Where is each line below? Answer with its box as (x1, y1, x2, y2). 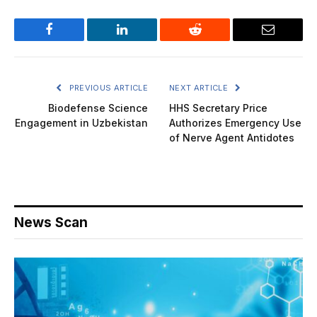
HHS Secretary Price (169, 101, 267, 114)
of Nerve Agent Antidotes (169, 131, 294, 144)
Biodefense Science (48, 101, 148, 114)
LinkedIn (121, 33, 168, 47)
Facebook (48, 33, 98, 47)
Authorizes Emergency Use (169, 116, 301, 129)
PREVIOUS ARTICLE (67, 82, 148, 93)
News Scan (14, 214, 88, 231)
